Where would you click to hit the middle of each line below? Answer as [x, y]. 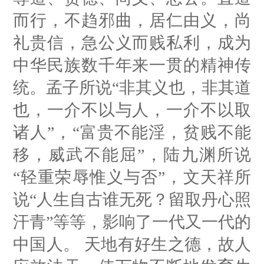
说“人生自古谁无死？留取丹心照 [132, 199]
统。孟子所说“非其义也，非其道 [132, 87]
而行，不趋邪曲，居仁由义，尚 [132, 20]
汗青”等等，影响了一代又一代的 [132, 222]
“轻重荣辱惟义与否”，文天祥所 [132, 177]
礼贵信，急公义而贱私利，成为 [132, 42]
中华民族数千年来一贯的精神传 [132, 65]
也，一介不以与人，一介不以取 [132, 110]
